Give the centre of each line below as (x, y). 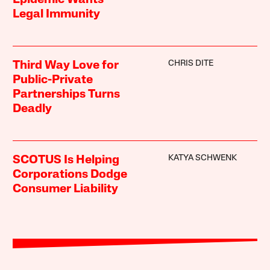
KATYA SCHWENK (202, 159)
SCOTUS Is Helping (66, 161)
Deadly (33, 109)
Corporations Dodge (70, 175)
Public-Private (53, 80)
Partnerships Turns (67, 95)
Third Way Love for (66, 66)
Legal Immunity (57, 15)
